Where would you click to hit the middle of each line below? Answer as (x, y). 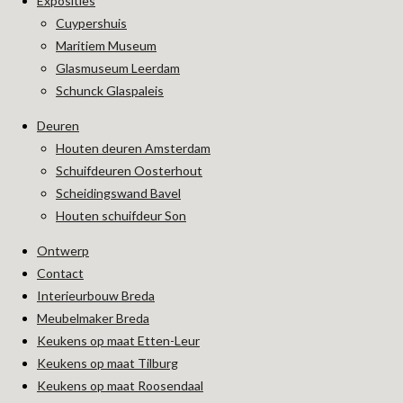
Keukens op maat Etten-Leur (118, 340)
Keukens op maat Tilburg (107, 363)
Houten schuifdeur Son (121, 215)
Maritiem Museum (106, 45)
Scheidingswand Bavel (118, 193)
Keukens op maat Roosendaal (120, 385)
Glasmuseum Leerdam (118, 68)
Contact (60, 273)
